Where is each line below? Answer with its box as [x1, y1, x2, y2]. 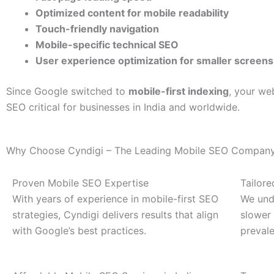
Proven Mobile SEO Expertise [12, 176, 149, 189]
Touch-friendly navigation [35, 22, 159, 35]
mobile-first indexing [128, 84, 229, 97]
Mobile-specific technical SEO [35, 38, 179, 51]
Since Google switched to [6, 84, 128, 97]
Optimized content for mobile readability [35, 6, 229, 19]
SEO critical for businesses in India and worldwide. [6, 100, 240, 113]
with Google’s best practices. [12, 224, 146, 237]
